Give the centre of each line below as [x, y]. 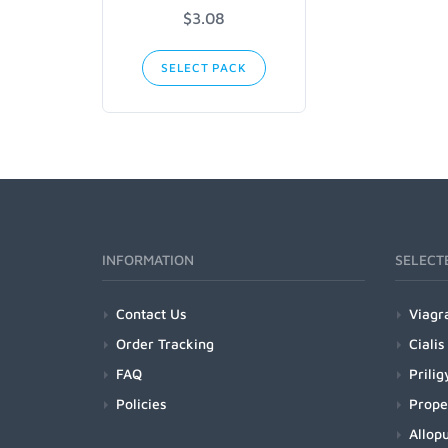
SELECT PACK [204, 67]
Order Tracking [165, 343]
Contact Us [151, 313]
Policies [141, 403]
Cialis [426, 343]
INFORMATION [148, 259]
